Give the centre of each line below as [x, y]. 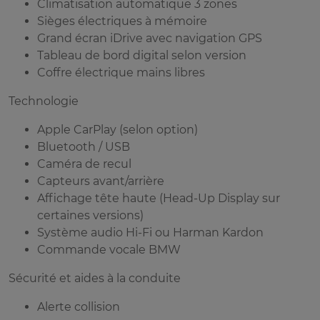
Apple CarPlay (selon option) [117, 130]
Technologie [44, 101]
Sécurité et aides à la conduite [95, 279]
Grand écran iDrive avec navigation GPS [150, 39]
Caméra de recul [84, 164]
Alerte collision [79, 307]
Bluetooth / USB [84, 147]
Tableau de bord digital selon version [142, 56]
